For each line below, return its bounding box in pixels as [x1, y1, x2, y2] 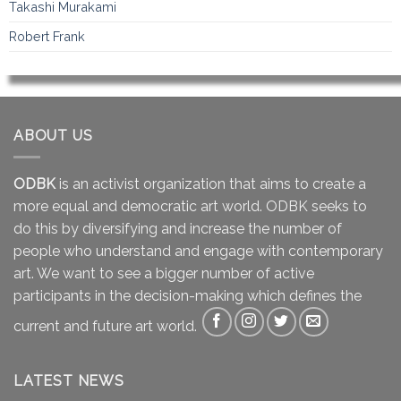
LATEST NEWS [13, 372, 124, 390]
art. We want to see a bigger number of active [13, 265, 314, 283]
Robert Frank [9, 28, 85, 44]
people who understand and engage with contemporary [13, 243, 383, 260]
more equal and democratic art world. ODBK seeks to [13, 198, 367, 216]
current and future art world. [13, 318, 200, 336]
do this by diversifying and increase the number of [13, 220, 342, 238]
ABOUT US [13, 126, 93, 144]
